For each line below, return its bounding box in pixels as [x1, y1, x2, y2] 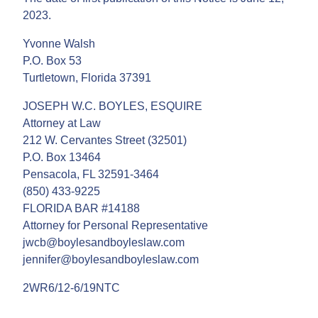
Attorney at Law [23, 116, 101, 129]
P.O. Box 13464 [23, 150, 101, 163]
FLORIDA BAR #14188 [23, 202, 140, 214]
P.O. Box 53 [23, 54, 82, 67]
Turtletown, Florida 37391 [23, 71, 151, 84]
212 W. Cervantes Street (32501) [23, 133, 187, 146]
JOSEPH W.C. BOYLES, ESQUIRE [23, 99, 202, 112]
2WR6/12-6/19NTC [23, 281, 120, 294]
